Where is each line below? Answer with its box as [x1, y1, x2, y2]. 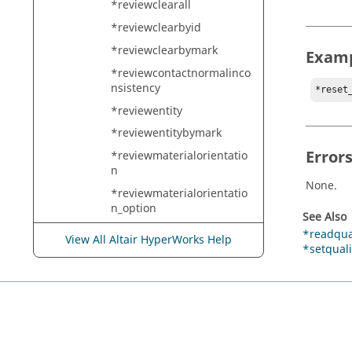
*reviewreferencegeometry [111, 222, 254, 240]
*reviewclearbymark [111, 42, 218, 59]
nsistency [111, 79, 160, 97]
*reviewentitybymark [111, 125, 222, 142]
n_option [111, 200, 156, 217]
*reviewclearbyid [111, 20, 201, 37]
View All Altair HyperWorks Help [65, 232, 232, 249]
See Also [302, 209, 346, 226]
